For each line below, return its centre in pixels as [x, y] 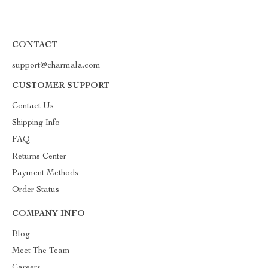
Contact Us [33, 106]
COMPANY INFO [48, 214]
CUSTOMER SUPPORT [61, 86]
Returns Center [39, 157]
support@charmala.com [56, 66]
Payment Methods [45, 173]
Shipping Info [36, 123]
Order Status [36, 190]
